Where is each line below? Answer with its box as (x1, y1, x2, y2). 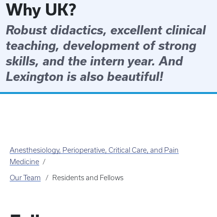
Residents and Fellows (52, 174, 124, 182)
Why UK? (6, 1, 76, 19)
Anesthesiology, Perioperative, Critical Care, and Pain (10, 146, 179, 155)
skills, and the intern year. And (6, 54, 183, 68)
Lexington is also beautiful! (6, 69, 163, 84)
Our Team (10, 174, 41, 182)
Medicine (10, 158, 39, 166)
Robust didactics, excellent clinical (6, 23, 206, 37)
